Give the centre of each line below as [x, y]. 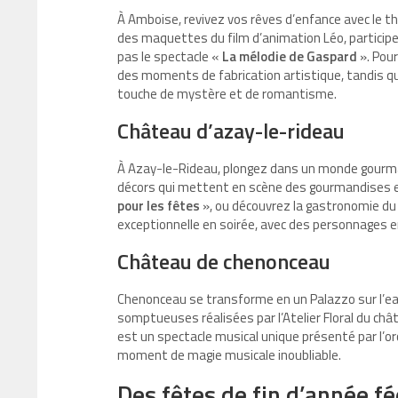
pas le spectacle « [170, 57]
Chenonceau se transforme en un [214, 299]
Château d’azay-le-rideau [231, 131]
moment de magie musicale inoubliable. [229, 355]
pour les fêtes [159, 206]
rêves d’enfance [296, 20]
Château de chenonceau [224, 262]
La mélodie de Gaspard [290, 57]
